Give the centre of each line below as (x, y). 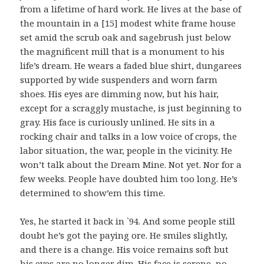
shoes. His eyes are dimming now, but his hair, (120, 94)
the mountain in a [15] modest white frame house (128, 23)
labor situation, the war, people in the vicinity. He (126, 151)
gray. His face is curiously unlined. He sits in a (118, 122)
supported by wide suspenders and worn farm (119, 80)
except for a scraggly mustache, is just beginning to (131, 108)
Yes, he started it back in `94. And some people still (128, 221)
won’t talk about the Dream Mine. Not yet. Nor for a (131, 165)
